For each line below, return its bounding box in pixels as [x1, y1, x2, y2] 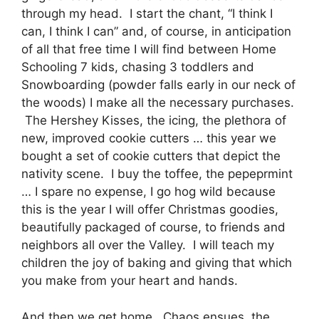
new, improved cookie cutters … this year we [21, 131, 276, 146]
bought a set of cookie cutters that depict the [21, 149, 281, 164]
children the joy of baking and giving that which [21, 256, 292, 271]
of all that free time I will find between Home [21, 42, 276, 57]
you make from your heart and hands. [21, 273, 238, 288]
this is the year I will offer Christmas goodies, [21, 202, 278, 217]
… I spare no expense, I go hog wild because [21, 184, 276, 199]
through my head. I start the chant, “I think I [21, 6, 273, 21]
